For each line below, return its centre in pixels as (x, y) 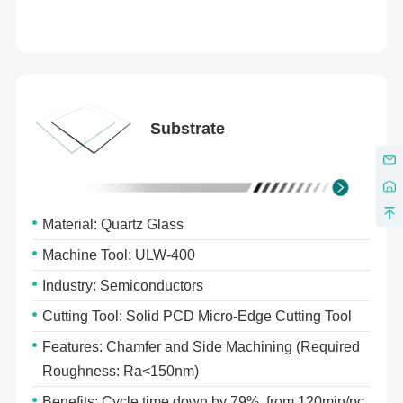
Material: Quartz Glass (113, 225)
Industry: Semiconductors (123, 286)
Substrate (188, 128)
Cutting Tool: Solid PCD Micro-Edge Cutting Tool (197, 317)
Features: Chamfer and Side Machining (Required (201, 347)
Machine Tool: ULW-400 (119, 255)
